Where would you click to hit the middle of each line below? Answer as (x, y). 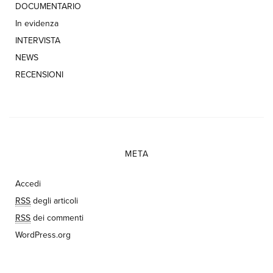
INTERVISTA (38, 41)
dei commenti (57, 218)
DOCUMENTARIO (48, 7)
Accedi (28, 184)
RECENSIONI (39, 75)
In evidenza (37, 24)
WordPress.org (43, 235)
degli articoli (54, 201)
